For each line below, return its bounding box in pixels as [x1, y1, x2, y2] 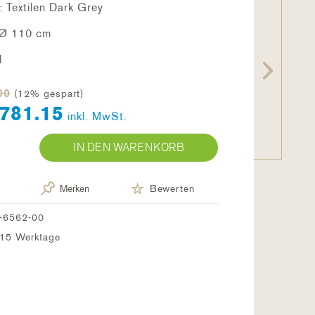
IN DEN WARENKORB [72, 141, 184, 154]
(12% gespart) [14, 88, 84, 100]
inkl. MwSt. [67, 110, 128, 123]
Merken [59, 183, 89, 195]
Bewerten [149, 183, 195, 195]
